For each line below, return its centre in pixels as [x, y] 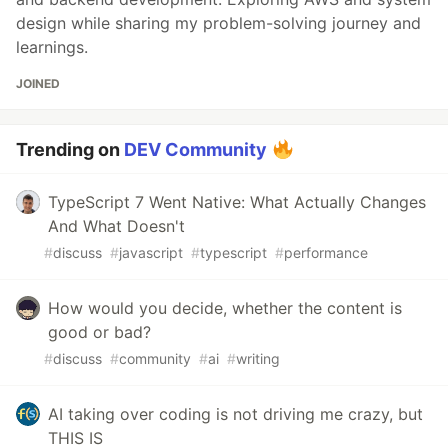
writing [258, 359]
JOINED [38, 84]
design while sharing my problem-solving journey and [218, 23]
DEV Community [195, 150]
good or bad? [99, 332]
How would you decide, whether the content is [225, 308]
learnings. [52, 47]
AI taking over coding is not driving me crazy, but [235, 414]
